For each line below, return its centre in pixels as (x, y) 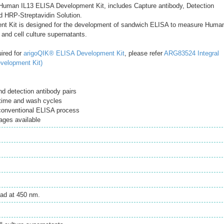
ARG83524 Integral (191, 53)
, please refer (144, 53)
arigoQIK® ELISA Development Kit (74, 53)
